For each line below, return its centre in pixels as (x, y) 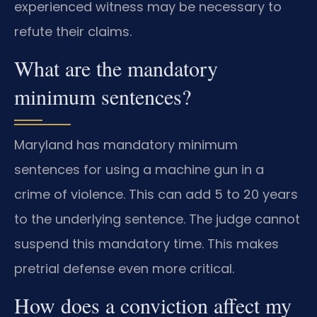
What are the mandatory (116, 68)
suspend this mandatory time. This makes (146, 244)
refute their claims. (73, 31)
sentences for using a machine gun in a (139, 170)
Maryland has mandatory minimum (126, 145)
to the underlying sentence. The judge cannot (157, 219)
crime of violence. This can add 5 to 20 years (156, 195)
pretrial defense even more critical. (124, 269)
